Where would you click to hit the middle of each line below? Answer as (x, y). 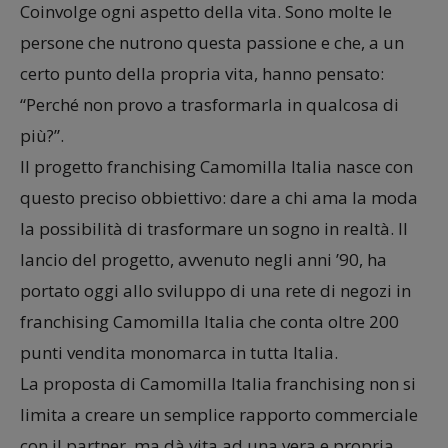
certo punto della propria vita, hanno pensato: (202, 73)
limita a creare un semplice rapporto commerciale (219, 414)
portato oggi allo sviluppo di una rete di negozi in (215, 290)
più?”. (42, 135)
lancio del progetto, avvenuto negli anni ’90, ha (203, 259)
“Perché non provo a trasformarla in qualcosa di (209, 104)
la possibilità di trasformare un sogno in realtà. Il (214, 228)
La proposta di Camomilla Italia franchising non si (218, 383)
